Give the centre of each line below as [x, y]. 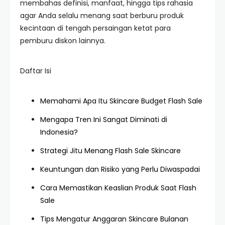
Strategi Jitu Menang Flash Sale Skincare [110, 151]
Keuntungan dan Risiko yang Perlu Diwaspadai [120, 169]
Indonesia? [59, 132]
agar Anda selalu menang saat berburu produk [102, 16]
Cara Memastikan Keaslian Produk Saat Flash [118, 188]
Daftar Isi [36, 71]
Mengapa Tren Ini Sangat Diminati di [104, 120]
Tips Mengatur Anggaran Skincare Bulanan [114, 219]
